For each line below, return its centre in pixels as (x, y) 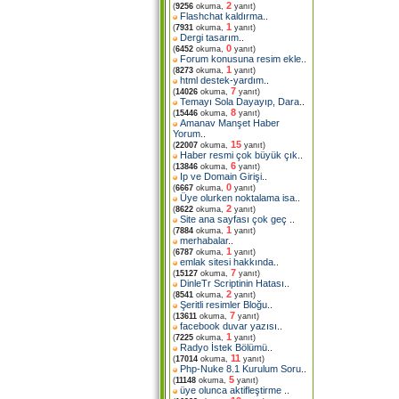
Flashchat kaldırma (221, 16)
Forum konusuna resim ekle (240, 59)
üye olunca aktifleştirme (232, 390)
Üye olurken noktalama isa (237, 198)
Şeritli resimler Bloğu (224, 305)
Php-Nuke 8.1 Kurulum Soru (240, 369)
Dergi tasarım (209, 37)
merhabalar (204, 240)
